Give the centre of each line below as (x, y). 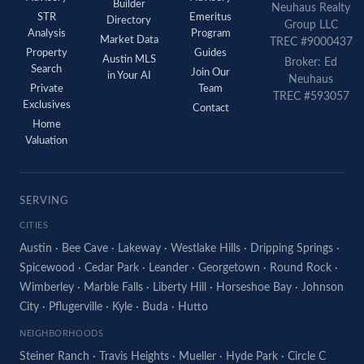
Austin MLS (129, 60)
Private (46, 89)
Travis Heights (134, 357)
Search (46, 69)
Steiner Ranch (54, 357)
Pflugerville (76, 307)
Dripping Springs (292, 249)
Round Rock (301, 268)
